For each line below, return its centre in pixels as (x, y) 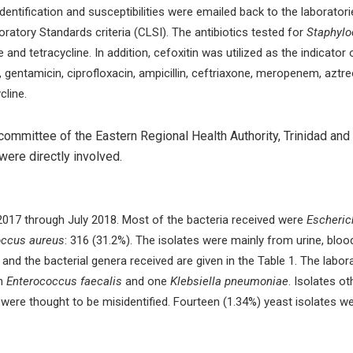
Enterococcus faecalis (64, 281)
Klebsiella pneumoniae (229, 281)
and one (146, 281)
